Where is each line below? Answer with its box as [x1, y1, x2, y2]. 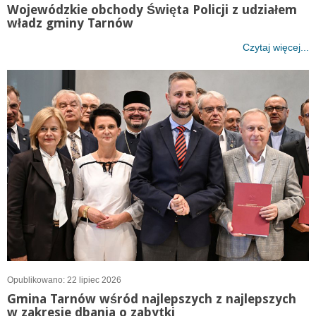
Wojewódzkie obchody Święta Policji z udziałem [7, 1, 297, 17]
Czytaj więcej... [243, 41, 309, 53]
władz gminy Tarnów [7, 15, 133, 30]
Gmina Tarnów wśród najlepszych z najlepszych [7, 291, 296, 307]
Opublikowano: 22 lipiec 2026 [7, 275, 121, 286]
